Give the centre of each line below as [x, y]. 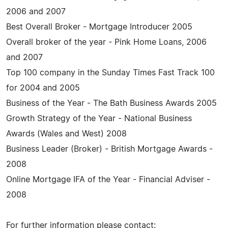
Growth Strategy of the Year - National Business [99, 118]
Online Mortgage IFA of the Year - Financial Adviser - [108, 179]
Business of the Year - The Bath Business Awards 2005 [111, 103]
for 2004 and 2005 [43, 88]
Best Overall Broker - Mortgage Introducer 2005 [99, 27]
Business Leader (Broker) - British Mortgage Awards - [109, 149]
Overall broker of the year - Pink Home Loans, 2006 [106, 42]
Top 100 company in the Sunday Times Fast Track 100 [110, 73]
